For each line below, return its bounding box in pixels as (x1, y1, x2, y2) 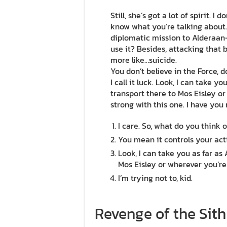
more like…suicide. (110, 54, 177, 66)
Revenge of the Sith (95, 202, 226, 225)
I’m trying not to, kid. (118, 172, 193, 184)
